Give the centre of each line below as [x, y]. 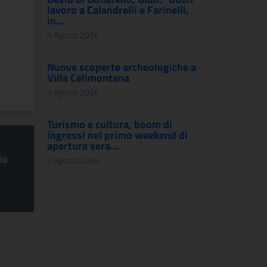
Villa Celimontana [88, 78]
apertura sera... [83, 146]
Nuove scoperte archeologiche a [122, 67]
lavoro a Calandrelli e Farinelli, [118, 10]
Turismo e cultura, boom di [110, 124]
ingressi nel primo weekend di [117, 135]
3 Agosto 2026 [73, 160]
